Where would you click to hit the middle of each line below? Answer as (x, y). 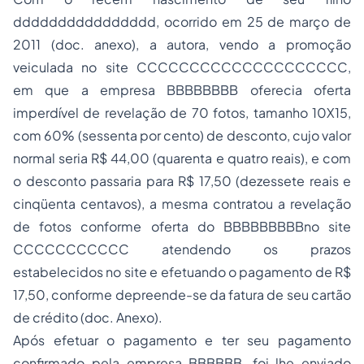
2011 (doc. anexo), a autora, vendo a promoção (182, 44)
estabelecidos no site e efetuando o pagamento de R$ (182, 272)
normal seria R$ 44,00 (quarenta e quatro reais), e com (182, 158)
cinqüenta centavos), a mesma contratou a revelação (182, 204)
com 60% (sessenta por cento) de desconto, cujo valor (182, 135)
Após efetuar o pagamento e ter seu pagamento (182, 340)
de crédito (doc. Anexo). (88, 317)
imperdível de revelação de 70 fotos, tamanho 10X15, (182, 113)
